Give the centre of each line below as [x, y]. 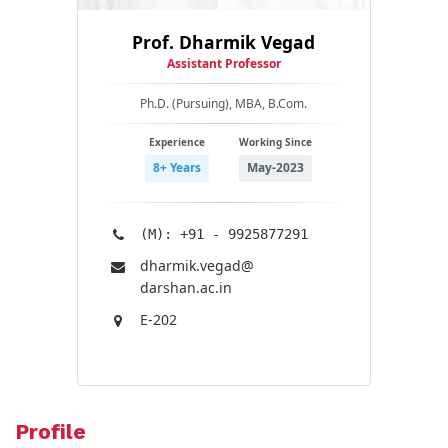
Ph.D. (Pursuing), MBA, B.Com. [224, 103]
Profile [50, 431]
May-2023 [275, 168]
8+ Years [176, 168]
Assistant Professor [223, 63]
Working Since [275, 141]
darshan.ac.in [186, 287]
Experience [176, 141]
